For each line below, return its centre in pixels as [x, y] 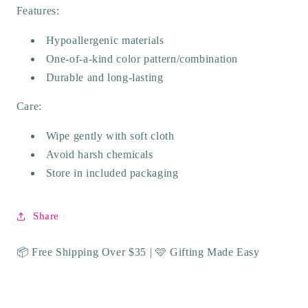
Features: [38, 10]
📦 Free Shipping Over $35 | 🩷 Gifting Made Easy [138, 252]
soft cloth [151, 136]
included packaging [131, 173]
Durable [65, 77]
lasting [148, 77]
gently [88, 136]
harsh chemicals [114, 154]
